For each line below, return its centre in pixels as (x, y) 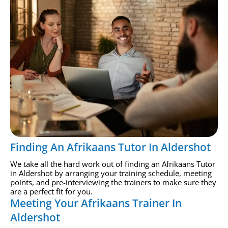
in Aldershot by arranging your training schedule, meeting (111, 173)
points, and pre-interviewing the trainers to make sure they (113, 182)
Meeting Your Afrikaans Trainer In (96, 203)
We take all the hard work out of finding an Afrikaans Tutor (113, 164)
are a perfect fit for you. (51, 192)
